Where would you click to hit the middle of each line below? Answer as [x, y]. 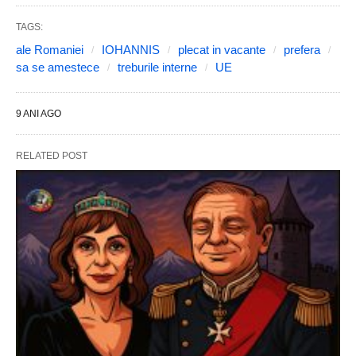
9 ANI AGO [39, 113]
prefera [302, 49]
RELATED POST [52, 155]
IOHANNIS [131, 49]
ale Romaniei [50, 49]
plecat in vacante [222, 49]
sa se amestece [58, 67]
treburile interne [157, 67]
